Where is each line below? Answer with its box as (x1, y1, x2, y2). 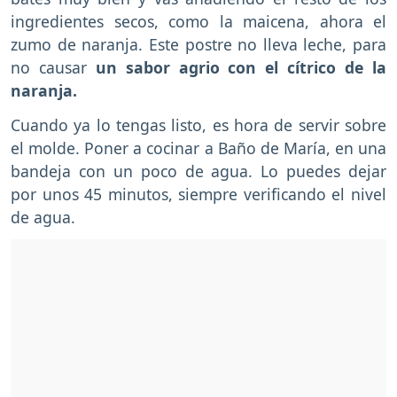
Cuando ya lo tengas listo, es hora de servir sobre (11, 113, 386, 136)
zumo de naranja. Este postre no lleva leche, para (11, 33, 386, 55)
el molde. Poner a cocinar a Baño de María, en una (11, 136, 386, 159)
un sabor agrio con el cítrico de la (95, 56, 387, 78)
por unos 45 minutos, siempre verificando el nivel (11, 183, 386, 205)
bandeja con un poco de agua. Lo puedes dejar (11, 160, 386, 182)
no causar (11, 56, 96, 78)
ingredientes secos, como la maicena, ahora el (11, 10, 386, 32)
